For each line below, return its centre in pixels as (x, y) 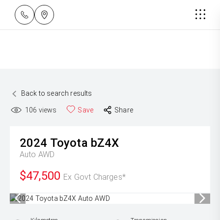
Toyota (69, 143)
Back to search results (57, 93)
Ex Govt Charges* (95, 177)
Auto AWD (37, 154)
